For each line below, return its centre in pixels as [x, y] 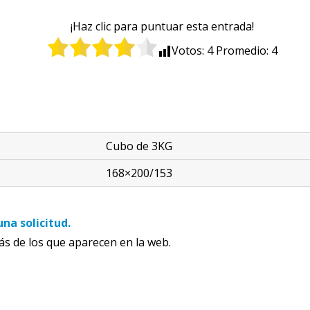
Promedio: [242, 51]
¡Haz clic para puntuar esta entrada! [162, 26]
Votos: [189, 51]
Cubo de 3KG [139, 146]
